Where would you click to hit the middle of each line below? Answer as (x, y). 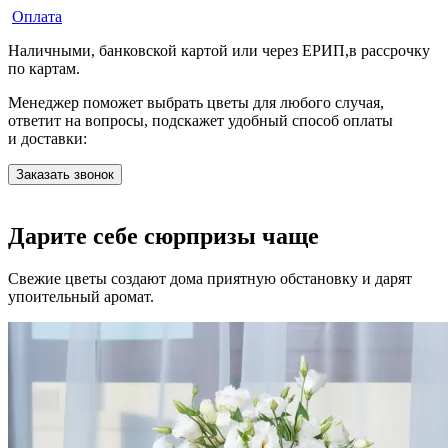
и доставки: (47, 138)
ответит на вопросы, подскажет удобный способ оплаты (200, 120)
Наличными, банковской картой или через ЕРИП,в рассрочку (219, 50)
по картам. (44, 68)
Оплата (37, 16)
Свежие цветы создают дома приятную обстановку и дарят (210, 278)
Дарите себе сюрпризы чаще (163, 235)
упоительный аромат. (81, 296)
